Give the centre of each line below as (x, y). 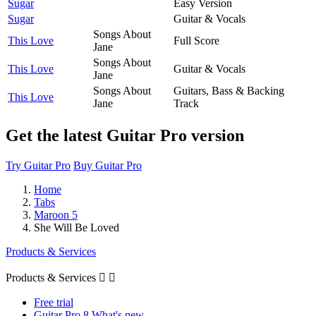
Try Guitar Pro (38, 165)
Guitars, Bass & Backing (229, 90)
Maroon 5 (56, 214)
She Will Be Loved (77, 227)
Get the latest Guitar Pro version (125, 135)
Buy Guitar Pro (108, 165)
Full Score (196, 40)
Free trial (54, 302)
